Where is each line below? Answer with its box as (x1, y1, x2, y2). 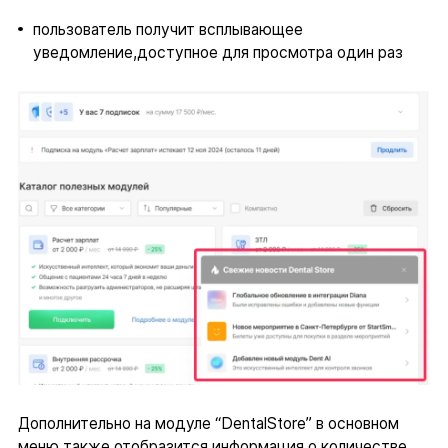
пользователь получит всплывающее (32, 20, 303, 40)
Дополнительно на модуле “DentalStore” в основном (17, 414, 399, 434)
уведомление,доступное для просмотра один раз (32, 43, 403, 63)
